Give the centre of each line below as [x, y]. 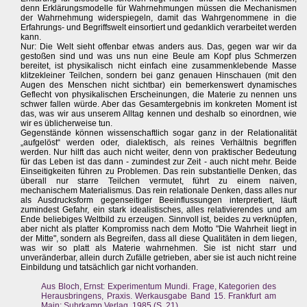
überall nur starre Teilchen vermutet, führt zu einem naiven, [159, 181]
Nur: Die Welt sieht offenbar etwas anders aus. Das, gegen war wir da [159, 47]
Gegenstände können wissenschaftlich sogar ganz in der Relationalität [159, 133]
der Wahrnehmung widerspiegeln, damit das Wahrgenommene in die [159, 18]
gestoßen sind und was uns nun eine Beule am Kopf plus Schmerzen [159, 57]
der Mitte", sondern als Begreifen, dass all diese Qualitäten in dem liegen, [159, 239]
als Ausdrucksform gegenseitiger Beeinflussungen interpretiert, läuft [159, 200]
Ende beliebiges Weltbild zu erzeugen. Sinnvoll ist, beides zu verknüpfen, [159, 220]
